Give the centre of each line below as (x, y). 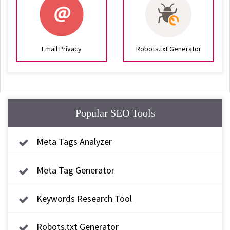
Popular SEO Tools (115, 113)
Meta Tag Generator (75, 170)
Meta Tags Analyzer (74, 141)
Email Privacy (62, 49)
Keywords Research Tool (84, 198)
